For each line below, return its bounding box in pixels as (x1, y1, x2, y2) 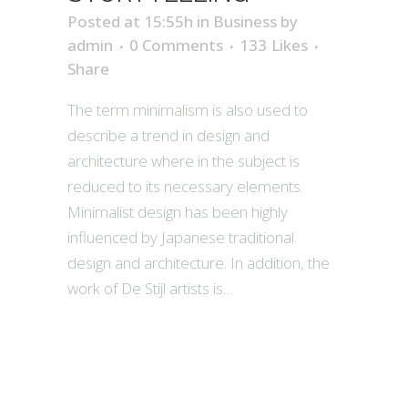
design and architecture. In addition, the (67, 252, 330, 274)
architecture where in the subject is (67, 150, 300, 172)
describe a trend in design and (67, 125, 270, 147)
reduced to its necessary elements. (67, 176, 303, 198)
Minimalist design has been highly (67, 201, 288, 223)
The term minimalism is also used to (67, 99, 308, 121)
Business (213, 11, 277, 33)
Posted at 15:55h (67, 11, 193, 33)
